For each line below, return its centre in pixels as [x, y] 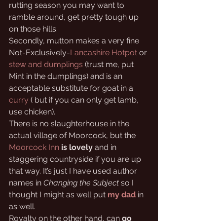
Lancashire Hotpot [104, 53]
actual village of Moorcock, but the [73, 135]
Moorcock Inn [34, 147]
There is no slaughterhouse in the [70, 124]
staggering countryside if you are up [76, 159]
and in [106, 147]
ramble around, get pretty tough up [75, 17]
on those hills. [33, 29]
